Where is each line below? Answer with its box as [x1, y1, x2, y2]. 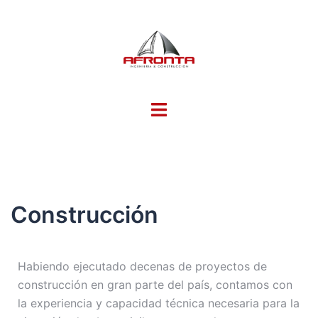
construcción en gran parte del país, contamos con [18, 278, 292, 292]
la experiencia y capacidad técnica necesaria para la [18, 296, 300, 310]
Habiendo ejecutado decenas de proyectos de [18, 259, 267, 273]
